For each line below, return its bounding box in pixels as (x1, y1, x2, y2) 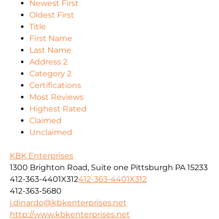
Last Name (29, 45, 71, 55)
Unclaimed (29, 128, 72, 137)
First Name (29, 34, 72, 44)
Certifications (29, 81, 81, 90)
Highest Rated (29, 104, 87, 114)
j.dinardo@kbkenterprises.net (10, 198, 127, 208)
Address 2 (29, 57, 67, 67)
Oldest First (29, 10, 74, 20)
